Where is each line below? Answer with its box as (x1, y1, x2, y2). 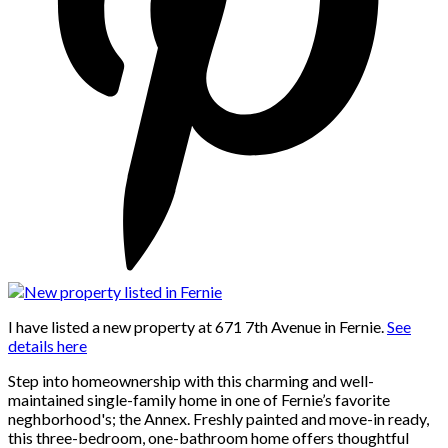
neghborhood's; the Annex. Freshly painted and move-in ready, (8, 408, 429, 428)
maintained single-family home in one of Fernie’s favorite (8, 389, 390, 409)
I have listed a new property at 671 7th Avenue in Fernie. (8, 316, 387, 336)
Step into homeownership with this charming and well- (8, 370, 374, 390)
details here (8, 335, 87, 355)
